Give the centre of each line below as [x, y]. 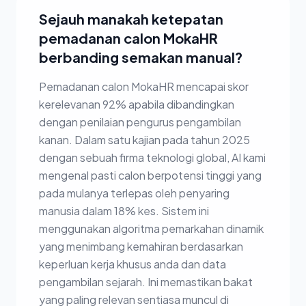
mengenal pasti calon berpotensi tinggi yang [150, 176]
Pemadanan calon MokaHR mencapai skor [144, 87]
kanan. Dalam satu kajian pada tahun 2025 [144, 140]
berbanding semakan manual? [141, 57]
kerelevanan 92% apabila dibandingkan [137, 105]
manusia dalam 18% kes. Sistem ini [124, 211]
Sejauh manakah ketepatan [131, 19]
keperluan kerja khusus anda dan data [133, 264]
